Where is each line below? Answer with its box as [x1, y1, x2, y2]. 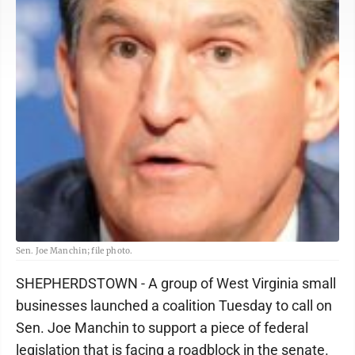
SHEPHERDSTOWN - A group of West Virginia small [16, 275, 336, 292]
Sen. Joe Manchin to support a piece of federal [16, 319, 308, 336]
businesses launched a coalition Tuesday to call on [16, 297, 332, 314]
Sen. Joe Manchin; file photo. [16, 246, 133, 256]
